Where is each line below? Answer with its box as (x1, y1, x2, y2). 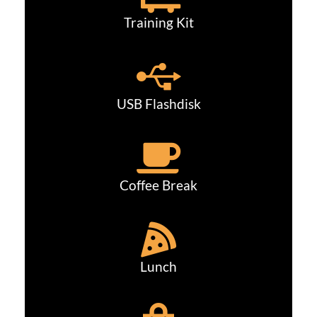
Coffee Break (120, 178, 197, 194)
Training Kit (123, 15, 194, 31)
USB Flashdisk (116, 96, 201, 113)
